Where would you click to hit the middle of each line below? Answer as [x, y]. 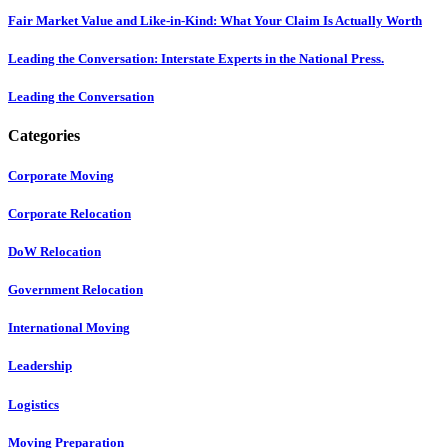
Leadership [40, 366]
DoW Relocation [54, 251]
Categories [44, 136]
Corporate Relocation [69, 213]
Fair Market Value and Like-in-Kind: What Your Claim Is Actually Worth [215, 20]
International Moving [69, 328]
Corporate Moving [61, 175]
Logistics [33, 404]
